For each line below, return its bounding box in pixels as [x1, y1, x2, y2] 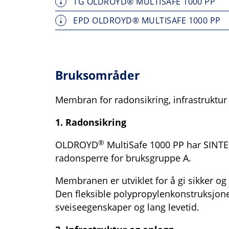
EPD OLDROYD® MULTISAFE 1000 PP [71, 15, 221, 27]
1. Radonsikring [55, 116, 126, 129]
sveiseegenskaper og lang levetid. [55, 201, 199, 214]
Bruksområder [55, 67, 140, 84]
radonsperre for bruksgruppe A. [55, 152, 191, 165]
